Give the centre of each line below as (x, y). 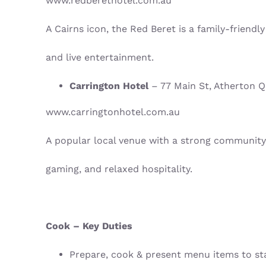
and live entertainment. (99, 58)
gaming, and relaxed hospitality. (119, 169)
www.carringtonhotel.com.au (113, 112)
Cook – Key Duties (89, 226)
